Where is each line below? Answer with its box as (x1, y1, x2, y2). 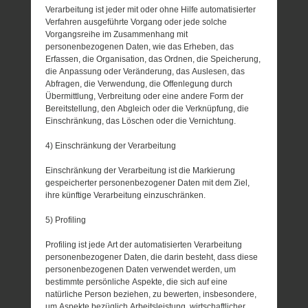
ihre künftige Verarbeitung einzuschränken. (45, 190, 206, 200)
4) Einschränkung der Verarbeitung (45, 140, 177, 151)
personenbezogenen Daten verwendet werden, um (45, 264, 236, 274)
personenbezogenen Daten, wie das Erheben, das (45, 41, 234, 52)
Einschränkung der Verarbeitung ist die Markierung (45, 165, 236, 175)
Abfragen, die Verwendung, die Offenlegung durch (45, 78, 233, 89)
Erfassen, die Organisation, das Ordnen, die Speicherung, (45, 54, 261, 64)
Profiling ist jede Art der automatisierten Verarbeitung (45, 239, 243, 250)
